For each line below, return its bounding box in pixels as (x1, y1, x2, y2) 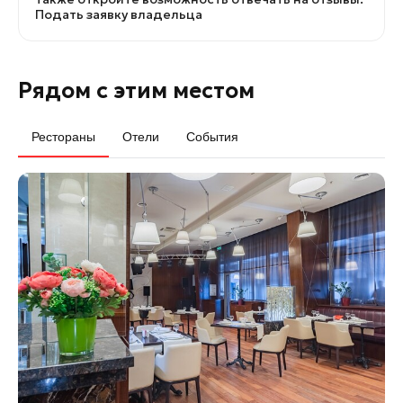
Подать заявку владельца (35, 5, 202, 22)
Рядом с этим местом (18, 76, 255, 104)
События (186, 129, 238, 144)
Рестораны (31, 129, 95, 144)
